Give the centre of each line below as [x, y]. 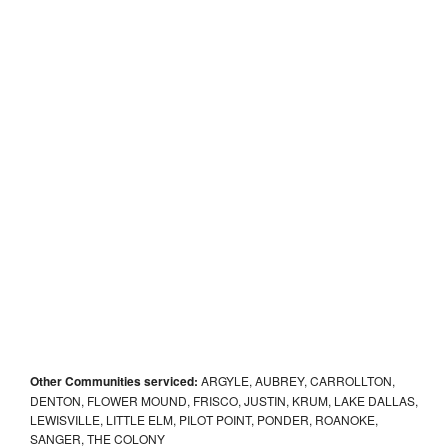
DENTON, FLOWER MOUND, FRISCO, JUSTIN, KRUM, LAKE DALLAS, [224, 400]
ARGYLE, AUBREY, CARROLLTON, [296, 380]
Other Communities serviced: [114, 380]
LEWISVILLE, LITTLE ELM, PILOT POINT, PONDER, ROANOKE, [204, 419]
